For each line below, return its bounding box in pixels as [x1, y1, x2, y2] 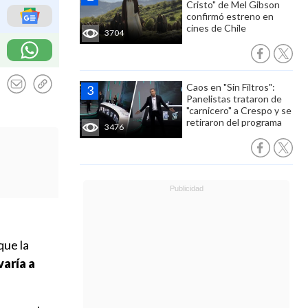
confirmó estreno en [186, 10, 274, 22]
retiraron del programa [186, 116, 282, 128]
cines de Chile [186, 22, 246, 34]
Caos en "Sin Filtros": [186, 81, 275, 93]
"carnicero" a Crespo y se [186, 104, 291, 116]
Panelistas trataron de [186, 93, 282, 104]
